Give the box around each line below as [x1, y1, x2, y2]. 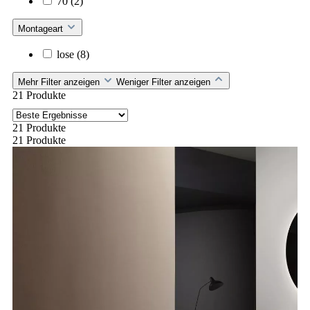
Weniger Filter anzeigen [116, 76, 213, 87]
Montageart [18, 23, 66, 34]
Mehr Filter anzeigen [18, 76, 102, 87]
